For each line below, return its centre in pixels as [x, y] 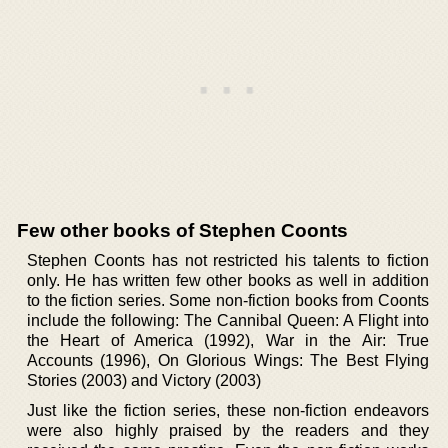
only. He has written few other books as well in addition [228, 280]
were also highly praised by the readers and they [228, 430]
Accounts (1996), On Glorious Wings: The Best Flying [228, 360]
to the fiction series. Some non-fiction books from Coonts [228, 300]
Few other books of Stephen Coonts [182, 230]
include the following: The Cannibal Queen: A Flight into [228, 320]
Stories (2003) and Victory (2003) [144, 380]
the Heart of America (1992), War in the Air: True [228, 340]
